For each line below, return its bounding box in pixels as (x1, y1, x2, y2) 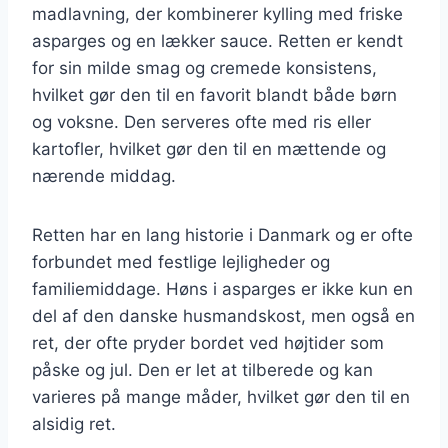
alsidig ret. (32, 413, 116, 434)
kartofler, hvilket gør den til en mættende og (32, 138, 386, 159)
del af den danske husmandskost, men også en (32, 305, 415, 326)
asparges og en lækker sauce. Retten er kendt (32, 30, 403, 51)
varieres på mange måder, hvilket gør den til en (32, 386, 410, 407)
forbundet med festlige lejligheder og (32, 251, 330, 272)
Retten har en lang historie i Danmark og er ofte (32, 224, 413, 245)
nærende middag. (32, 165, 176, 186)
